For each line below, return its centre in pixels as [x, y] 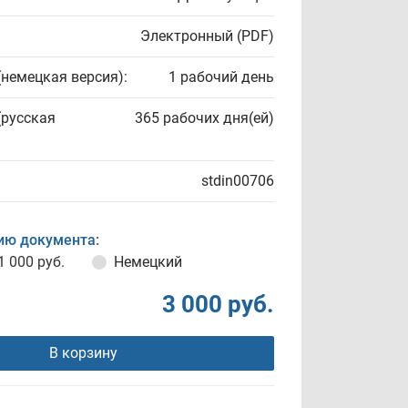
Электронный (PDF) [207, 36]
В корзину [83, 353]
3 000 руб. [218, 304]
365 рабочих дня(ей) [204, 118]
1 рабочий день [221, 77]
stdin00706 [238, 181]
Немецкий [148, 262]
